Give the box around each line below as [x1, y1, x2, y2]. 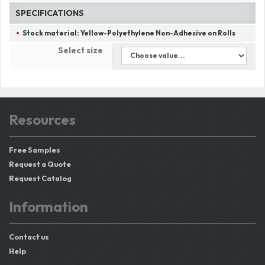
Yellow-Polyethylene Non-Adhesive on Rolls [80, 28, 236, 37]
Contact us [9, 232, 49, 241]
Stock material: [22, 28, 81, 37]
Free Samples [9, 145, 60, 154]
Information [9, 198, 88, 215]
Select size [58, 44, 103, 56]
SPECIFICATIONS [15, 7, 84, 18]
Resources [9, 111, 76, 128]
